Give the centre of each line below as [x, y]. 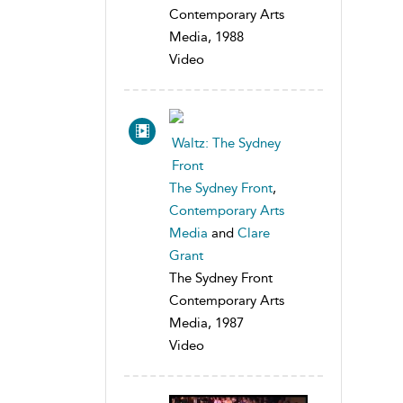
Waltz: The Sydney [226, 143]
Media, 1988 [206, 36]
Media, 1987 [206, 322]
